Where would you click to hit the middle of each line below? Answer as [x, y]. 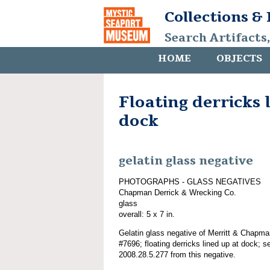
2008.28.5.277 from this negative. [177, 254]
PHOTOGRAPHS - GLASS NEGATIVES [190, 181]
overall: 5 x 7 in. [147, 214]
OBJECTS [239, 58]
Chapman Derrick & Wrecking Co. [177, 192]
